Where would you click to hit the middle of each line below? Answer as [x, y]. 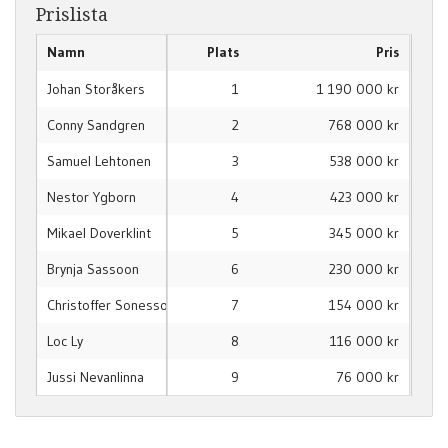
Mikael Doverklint [99, 233]
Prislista [72, 14]
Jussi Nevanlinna [95, 377]
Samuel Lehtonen [99, 161]
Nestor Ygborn [91, 197]
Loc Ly [65, 341]
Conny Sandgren [96, 125]
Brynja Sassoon [93, 269]
